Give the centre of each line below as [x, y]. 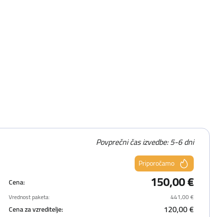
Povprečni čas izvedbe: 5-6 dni [145, 142]
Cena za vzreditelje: [36, 209]
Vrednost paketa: [30, 197]
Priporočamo [156, 163]
